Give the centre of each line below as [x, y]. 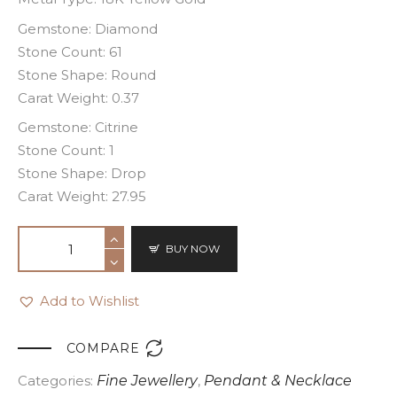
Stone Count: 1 [66, 151]
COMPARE [103, 349]
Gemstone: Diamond [88, 28]
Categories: [57, 381]
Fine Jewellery [147, 381]
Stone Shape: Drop [82, 174]
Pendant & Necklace [278, 381]
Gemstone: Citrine [78, 128]
